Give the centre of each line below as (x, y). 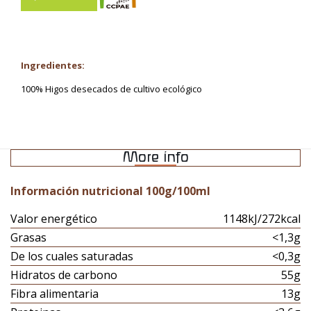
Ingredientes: (53, 65)
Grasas (28, 237)
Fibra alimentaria (54, 293)
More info (155, 158)
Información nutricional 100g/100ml (110, 191)
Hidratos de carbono (64, 275)
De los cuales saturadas (72, 256)
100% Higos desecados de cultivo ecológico (111, 89)
